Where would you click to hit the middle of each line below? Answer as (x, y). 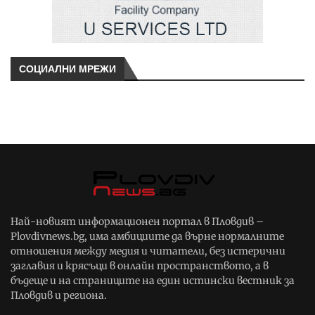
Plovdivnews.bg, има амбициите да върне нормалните (147, 237)
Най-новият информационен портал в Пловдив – (137, 222)
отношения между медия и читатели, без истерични (148, 251)
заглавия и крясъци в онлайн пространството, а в (140, 266)
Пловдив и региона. (59, 296)
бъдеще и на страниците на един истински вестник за (153, 281)
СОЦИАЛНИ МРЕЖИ (67, 69)
